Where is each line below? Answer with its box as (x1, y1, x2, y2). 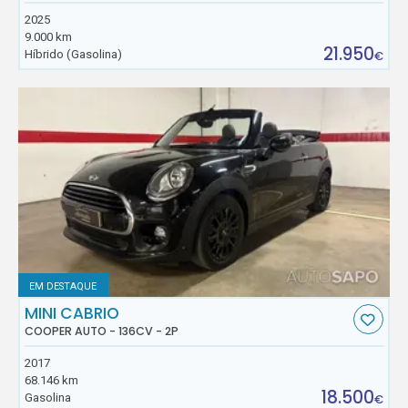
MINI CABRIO (25, 302, 120, 325)
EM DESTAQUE (29, 280, 97, 292)
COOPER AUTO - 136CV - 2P (25, 323, 179, 340)
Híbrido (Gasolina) (25, 46, 123, 61)
